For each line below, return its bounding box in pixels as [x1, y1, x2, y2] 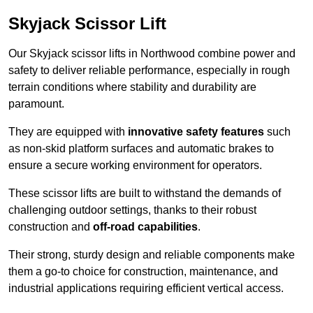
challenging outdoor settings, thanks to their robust [8, 204, 256, 217]
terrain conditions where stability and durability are [8, 81, 256, 94]
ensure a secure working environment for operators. [8, 159, 262, 172]
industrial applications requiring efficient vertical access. [8, 282, 284, 295]
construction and [8, 221, 93, 233]
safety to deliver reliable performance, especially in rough [8, 64, 290, 77]
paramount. [8, 98, 64, 110]
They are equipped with [8, 126, 128, 138]
